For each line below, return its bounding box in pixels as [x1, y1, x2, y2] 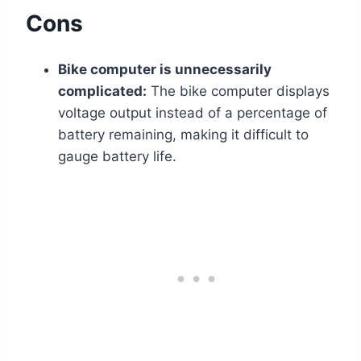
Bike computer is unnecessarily [58, 61, 272, 77]
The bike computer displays [147, 83, 330, 99]
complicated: [58, 83, 147, 99]
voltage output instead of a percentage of [58, 105, 327, 121]
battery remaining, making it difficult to [58, 127, 309, 143]
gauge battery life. [58, 148, 176, 164]
